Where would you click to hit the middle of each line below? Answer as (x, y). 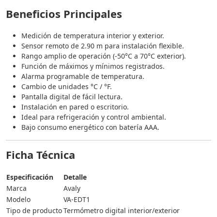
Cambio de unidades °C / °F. (67, 87)
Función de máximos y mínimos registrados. (93, 66)
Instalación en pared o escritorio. (75, 107)
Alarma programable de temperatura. (83, 77)
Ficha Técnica (40, 155)
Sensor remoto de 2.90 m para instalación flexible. (103, 46)
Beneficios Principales (64, 14)
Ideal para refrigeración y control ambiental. (94, 117)
